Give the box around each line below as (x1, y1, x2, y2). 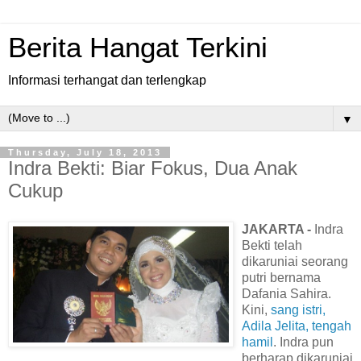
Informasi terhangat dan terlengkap (8, 73, 206, 87)
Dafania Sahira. (242, 286, 331, 301)
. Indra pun (273, 334, 334, 349)
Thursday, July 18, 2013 (8, 147, 162, 157)
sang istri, (268, 302, 326, 317)
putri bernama (242, 270, 321, 284)
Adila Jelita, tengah (242, 318, 351, 333)
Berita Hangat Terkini (8, 32, 268, 63)
